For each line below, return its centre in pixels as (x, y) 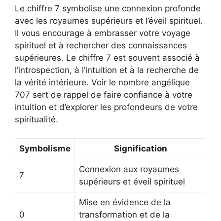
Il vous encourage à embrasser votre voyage (103, 33)
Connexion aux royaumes (129, 169)
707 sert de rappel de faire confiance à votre (104, 94)
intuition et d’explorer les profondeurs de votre (106, 107)
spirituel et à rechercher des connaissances (101, 45)
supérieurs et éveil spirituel (132, 182)
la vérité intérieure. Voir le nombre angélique (102, 82)
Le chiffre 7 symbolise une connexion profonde (108, 8)
